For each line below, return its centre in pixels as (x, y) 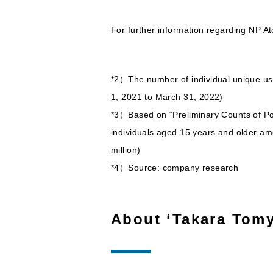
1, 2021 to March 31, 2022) (167, 97)
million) (126, 150)
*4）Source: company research (175, 167)
